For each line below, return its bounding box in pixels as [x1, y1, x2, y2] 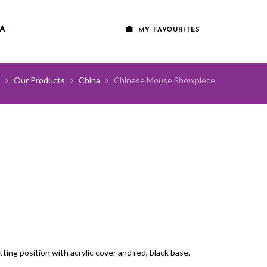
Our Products [14, 75, 65, 86]
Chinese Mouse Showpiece [114, 75, 215, 86]
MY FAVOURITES [138, 27, 200, 34]
